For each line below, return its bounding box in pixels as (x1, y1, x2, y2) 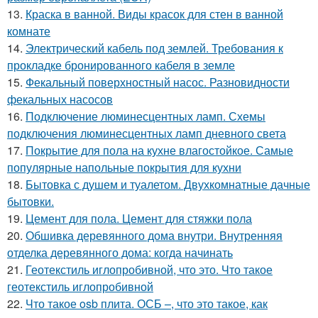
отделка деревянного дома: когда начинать (7, 243, 233, 261)
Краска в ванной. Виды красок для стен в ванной (26, 5, 283, 22)
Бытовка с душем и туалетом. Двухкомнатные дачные (26, 175, 310, 192)
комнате (7, 22, 50, 39)
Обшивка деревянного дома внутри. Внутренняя (26, 226, 283, 243)
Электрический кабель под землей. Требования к (26, 39, 283, 56)
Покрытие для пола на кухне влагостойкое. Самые (26, 141, 293, 158)
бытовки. (7, 192, 54, 209)
